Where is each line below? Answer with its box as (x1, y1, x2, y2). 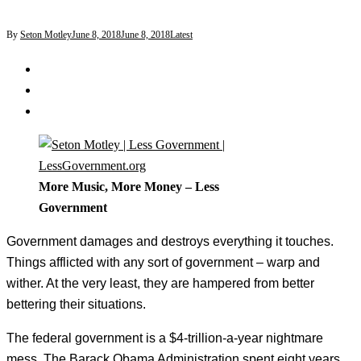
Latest (170, 29, 193, 41)
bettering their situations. (6, 297, 146, 312)
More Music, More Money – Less (39, 180, 219, 194)
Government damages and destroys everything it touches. (6, 234, 334, 249)
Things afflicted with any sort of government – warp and (6, 255, 320, 270)
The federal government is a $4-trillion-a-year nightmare (6, 331, 323, 346)
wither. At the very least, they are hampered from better (6, 276, 314, 291)
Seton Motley (20, 29, 72, 41)
